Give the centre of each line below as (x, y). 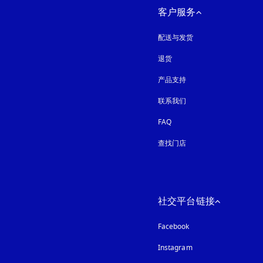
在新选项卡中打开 (221, 248)
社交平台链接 (186, 201)
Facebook (173, 227)
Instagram (175, 248)
